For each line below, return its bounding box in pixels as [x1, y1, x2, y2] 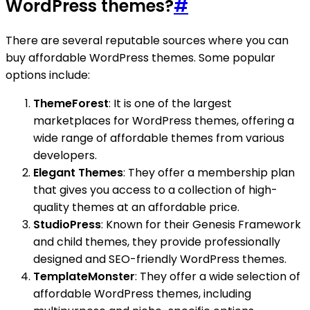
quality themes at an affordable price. [33, 199, 239, 216]
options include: [6, 67, 90, 84]
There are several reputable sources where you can [6, 33, 289, 49]
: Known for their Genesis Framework [101, 217, 301, 233]
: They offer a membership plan [123, 165, 295, 181]
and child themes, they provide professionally [33, 234, 280, 250]
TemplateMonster [33, 268, 135, 285]
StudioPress [33, 217, 101, 233]
